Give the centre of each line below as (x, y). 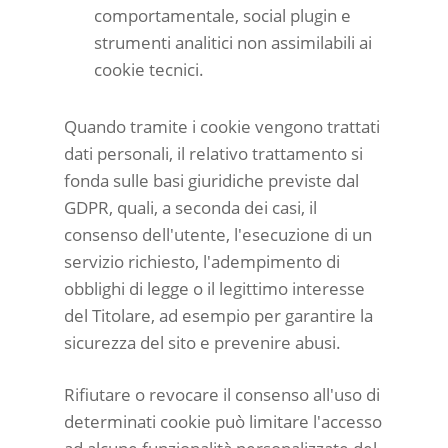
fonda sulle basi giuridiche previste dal (211, 180)
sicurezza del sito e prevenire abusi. (202, 342)
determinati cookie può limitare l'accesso (223, 421)
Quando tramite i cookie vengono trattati (222, 126)
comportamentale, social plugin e (222, 15)
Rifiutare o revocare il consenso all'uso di (222, 394)
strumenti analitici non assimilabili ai (233, 42)
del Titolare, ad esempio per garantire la (218, 315)
